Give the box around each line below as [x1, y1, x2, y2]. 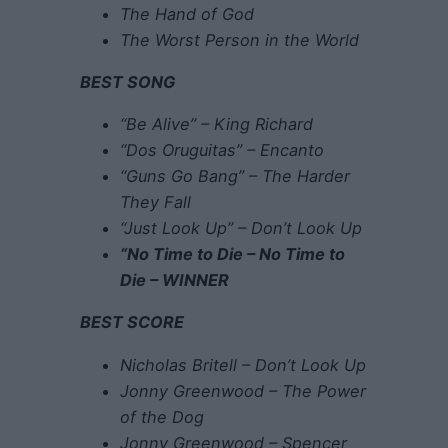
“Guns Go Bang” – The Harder [120, 166, 350, 187]
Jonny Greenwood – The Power [120, 380, 366, 401]
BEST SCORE [80, 312, 184, 333]
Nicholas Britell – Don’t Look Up [120, 354, 366, 375]
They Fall [120, 192, 191, 213]
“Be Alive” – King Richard [120, 114, 313, 135]
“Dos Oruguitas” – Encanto [120, 140, 324, 161]
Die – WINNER [120, 270, 229, 291]
